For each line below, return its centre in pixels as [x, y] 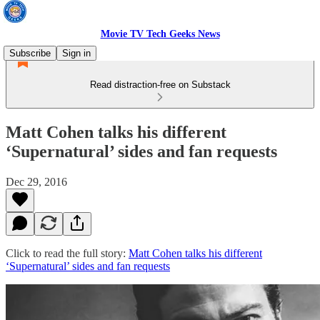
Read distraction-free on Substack [160, 85]
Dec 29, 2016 [36, 181]
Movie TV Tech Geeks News [160, 34]
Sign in [76, 53]
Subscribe [30, 53]
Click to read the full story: [67, 253]
